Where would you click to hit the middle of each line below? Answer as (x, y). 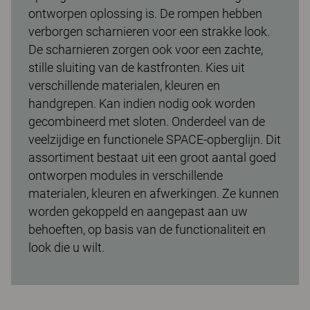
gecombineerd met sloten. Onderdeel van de (147, 121)
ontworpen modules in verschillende (126, 175)
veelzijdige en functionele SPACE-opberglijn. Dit (155, 139)
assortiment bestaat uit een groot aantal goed (152, 157)
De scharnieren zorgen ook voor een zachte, (146, 49)
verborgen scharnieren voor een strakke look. (149, 31)
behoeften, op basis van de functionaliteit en (147, 229)
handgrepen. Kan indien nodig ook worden (142, 103)
